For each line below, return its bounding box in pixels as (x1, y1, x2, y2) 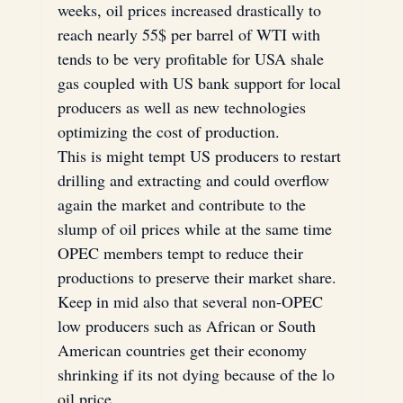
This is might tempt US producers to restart (57, 144, 345, 166)
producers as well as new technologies (57, 95, 310, 118)
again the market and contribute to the (57, 193, 310, 215)
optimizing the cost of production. (57, 120, 280, 142)
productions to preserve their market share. (57, 265, 336, 288)
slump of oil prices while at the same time (57, 217, 336, 239)
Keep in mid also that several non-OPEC (57, 290, 327, 312)
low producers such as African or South (57, 314, 320, 336)
